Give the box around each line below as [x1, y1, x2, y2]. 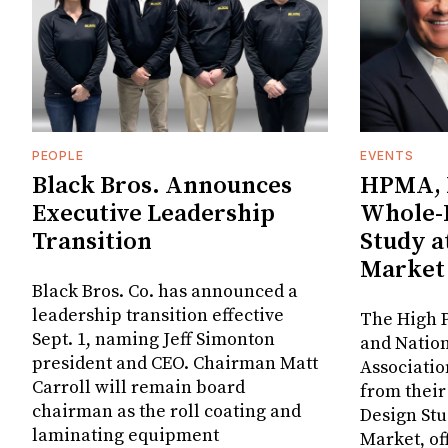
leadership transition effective [32, 304, 284, 328]
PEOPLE [32, 148, 84, 164]
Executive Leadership [32, 199, 275, 230]
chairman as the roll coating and [32, 400, 301, 424]
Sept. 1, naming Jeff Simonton [32, 328, 275, 352]
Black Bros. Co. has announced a [32, 280, 298, 304]
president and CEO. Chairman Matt [32, 352, 318, 376]
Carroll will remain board [32, 376, 245, 400]
